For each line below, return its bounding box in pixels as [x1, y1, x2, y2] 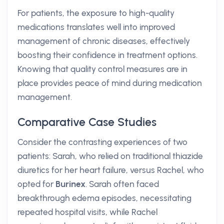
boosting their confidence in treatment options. [17, 50, 197, 60]
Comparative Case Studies [17, 115, 156, 129]
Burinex [55, 179, 85, 189]
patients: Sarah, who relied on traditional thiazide [17, 151, 203, 161]
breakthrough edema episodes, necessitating [17, 193, 191, 203]
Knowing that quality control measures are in [17, 64, 187, 74]
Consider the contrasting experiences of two [17, 137, 187, 147]
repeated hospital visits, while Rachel [17, 207, 157, 217]
